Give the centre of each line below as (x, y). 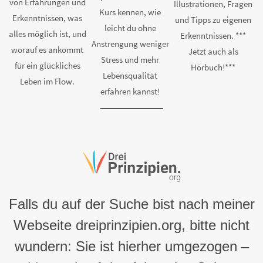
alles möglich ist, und (47, 33)
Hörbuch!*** (213, 68)
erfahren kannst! (130, 92)
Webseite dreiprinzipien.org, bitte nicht (131, 225)
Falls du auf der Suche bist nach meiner (131, 204)
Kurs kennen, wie (130, 12)
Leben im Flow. (48, 81)
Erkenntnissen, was (48, 18)
